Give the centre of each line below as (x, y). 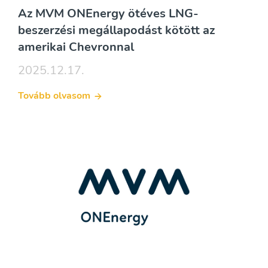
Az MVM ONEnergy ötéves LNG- (108, 13)
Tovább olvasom (54, 96)
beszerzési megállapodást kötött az (116, 30)
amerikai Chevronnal (76, 47)
